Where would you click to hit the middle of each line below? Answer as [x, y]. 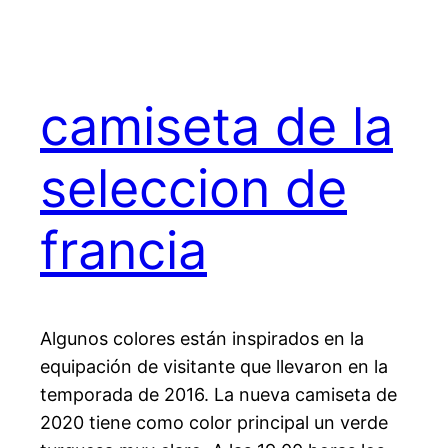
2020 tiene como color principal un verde [214, 423]
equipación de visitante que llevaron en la [214, 367]
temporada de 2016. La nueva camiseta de [218, 395]
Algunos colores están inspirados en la [202, 339]
